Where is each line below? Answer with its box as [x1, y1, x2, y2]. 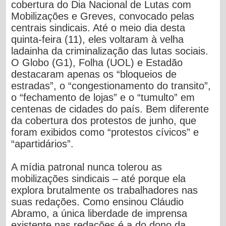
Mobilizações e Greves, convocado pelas [11, 10, 195, 22]
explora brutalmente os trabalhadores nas [11, 184, 198, 196]
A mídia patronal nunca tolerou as [11, 161, 162, 173]
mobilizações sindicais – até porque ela [11, 173, 186, 184]
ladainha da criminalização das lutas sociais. [11, 45, 209, 56]
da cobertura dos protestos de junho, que [11, 115, 197, 126]
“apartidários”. [11, 138, 74, 149]
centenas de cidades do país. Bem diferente [11, 103, 209, 115]
